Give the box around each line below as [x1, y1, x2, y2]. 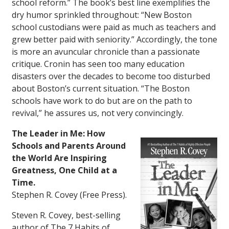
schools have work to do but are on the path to [12, 95, 192, 107]
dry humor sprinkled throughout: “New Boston [12, 9, 192, 21]
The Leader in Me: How [12, 128, 105, 140]
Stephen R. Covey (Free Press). [12, 189, 127, 201]
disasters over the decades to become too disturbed [12, 71, 210, 82]
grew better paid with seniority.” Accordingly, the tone [12, 34, 217, 45]
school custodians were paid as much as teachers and [12, 21, 216, 33]
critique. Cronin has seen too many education [12, 58, 185, 70]
